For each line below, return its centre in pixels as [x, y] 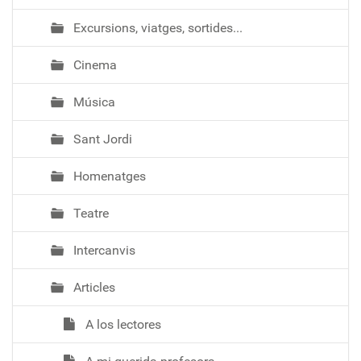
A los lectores [122, 324]
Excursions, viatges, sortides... [156, 27]
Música [93, 102]
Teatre [89, 213]
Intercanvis [103, 250]
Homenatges [108, 176]
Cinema [93, 64]
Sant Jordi [101, 139]
